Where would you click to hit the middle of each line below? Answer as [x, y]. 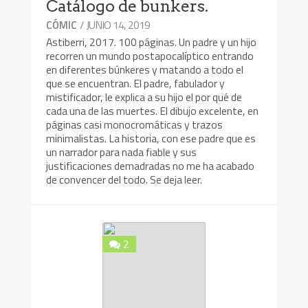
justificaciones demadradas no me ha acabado [151, 166]
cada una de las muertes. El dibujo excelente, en [153, 111]
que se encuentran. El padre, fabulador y [136, 84]
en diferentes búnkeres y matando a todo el [145, 70]
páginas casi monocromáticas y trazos [135, 125]
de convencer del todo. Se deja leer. [124, 180]
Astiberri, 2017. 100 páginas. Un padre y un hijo [152, 42]
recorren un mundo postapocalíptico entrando [150, 56]
